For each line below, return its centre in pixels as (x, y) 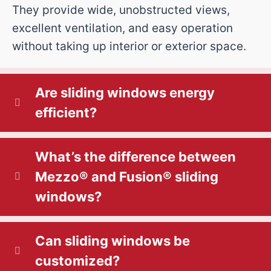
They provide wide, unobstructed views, (121, 10)
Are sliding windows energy (125, 92)
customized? (77, 260)
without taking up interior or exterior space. (129, 46)
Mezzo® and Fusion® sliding (127, 176)
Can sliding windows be (113, 240)
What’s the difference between (135, 156)
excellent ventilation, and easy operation (122, 28)
